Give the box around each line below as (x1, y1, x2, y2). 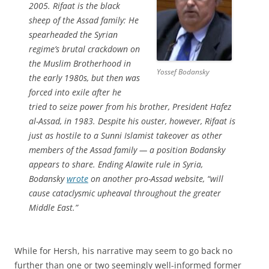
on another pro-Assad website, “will (88, 172, 223, 184)
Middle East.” (29, 201, 78, 213)
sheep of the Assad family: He (29, 14, 139, 26)
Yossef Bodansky (157, 66, 210, 77)
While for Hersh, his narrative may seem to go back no (14, 244, 232, 256)
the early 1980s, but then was (29, 71, 140, 83)
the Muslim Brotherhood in (29, 57, 131, 69)
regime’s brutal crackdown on (29, 43, 140, 55)
